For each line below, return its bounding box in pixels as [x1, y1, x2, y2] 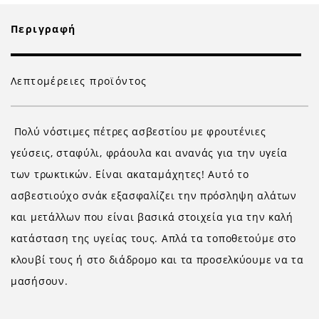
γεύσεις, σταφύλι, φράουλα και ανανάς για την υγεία [11, 146, 288, 159]
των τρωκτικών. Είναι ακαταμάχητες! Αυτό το [11, 167, 249, 181]
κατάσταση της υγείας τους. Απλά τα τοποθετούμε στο [11, 231, 297, 245]
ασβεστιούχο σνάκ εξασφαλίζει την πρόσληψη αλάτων [11, 189, 297, 202]
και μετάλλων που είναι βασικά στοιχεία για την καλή [11, 210, 293, 224]
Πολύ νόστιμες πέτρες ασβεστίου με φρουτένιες [11, 125, 266, 138]
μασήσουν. [11, 274, 68, 288]
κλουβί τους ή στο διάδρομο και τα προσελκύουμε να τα [11, 253, 304, 266]
